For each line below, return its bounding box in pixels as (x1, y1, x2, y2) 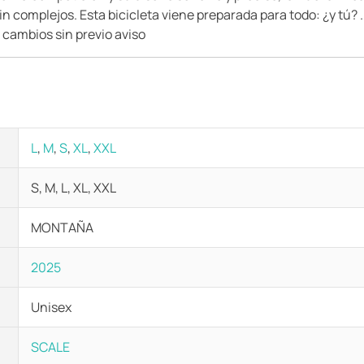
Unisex (31, 298, 71, 316)
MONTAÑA (31, 219, 93, 236)
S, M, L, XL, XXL (31, 179, 116, 197)
